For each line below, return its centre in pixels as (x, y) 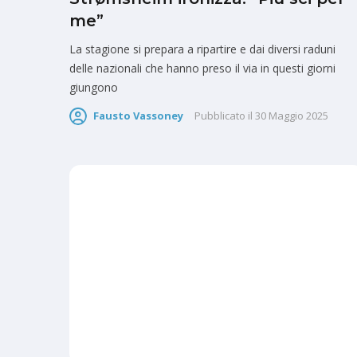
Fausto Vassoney (138, 115)
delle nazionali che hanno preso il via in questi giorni (202, 68)
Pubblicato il (224, 115)
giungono (94, 87)
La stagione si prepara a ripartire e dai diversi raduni (202, 49)
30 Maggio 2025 (292, 115)
